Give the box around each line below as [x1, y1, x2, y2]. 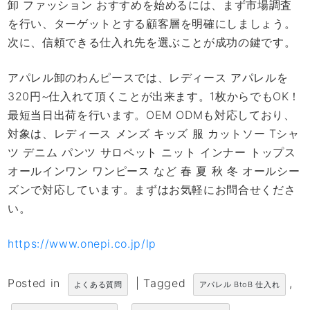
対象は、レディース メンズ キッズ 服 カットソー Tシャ [8, 127, 300, 141]
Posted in [8, 276, 64, 291]
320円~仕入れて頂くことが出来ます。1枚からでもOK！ [8, 89, 301, 104]
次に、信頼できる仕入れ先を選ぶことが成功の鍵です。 [8, 35, 296, 50]
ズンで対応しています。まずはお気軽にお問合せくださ [8, 183, 296, 197]
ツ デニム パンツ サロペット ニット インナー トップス [8, 145, 296, 160]
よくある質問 [73, 280, 122, 290]
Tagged [143, 276, 190, 291]
